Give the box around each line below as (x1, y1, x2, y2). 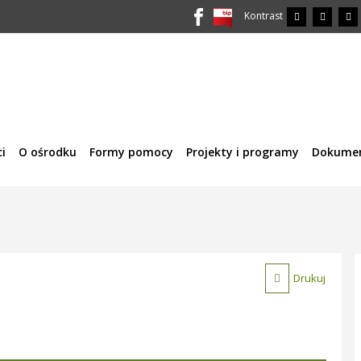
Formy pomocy (89, 144, 173, 160)
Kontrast (244, 9, 283, 23)
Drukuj (293, 271, 326, 285)
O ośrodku (19, 144, 77, 160)
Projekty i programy (186, 144, 299, 160)
